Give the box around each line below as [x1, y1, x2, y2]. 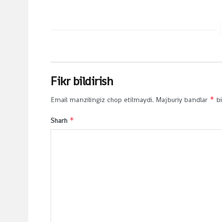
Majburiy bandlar [156, 95, 210, 104]
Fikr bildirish [51, 73, 113, 89]
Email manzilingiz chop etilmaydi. [51, 95, 154, 104]
